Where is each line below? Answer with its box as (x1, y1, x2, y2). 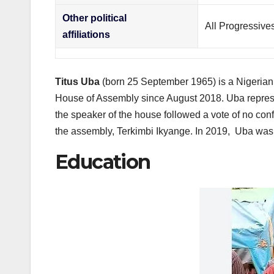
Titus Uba (55, 76, 100, 87)
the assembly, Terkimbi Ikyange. (55, 125, 193, 136)
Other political (62, 12, 127, 23)
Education (55, 149, 150, 174)
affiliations (62, 29, 111, 40)
